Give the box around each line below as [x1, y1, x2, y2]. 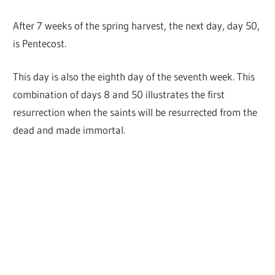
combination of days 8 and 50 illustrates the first [13, 88, 225, 101]
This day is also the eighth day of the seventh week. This [13, 70, 255, 83]
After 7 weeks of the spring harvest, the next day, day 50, [13, 18, 260, 32]
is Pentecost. [13, 36, 67, 50]
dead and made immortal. [13, 123, 126, 137]
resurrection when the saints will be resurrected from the [13, 106, 258, 119]
